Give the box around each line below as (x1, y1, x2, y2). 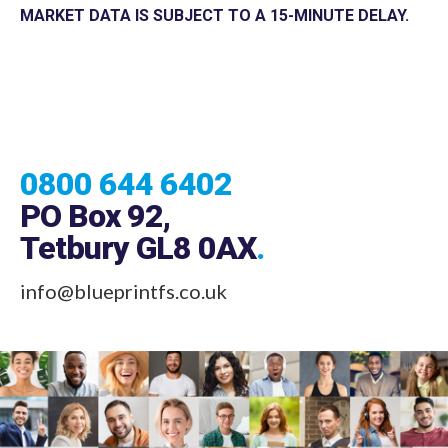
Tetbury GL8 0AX (20, 213, 256, 252)
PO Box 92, (20, 181, 170, 220)
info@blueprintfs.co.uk (20, 263, 227, 288)
